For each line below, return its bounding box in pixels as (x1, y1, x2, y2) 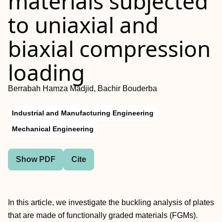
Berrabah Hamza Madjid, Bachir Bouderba (8, 84, 157, 93)
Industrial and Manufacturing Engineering (12, 109, 154, 117)
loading (8, 57, 85, 87)
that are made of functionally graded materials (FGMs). (8, 211, 198, 220)
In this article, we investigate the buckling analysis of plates (8, 198, 214, 207)
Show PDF (16, 155, 55, 164)
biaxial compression (8, 34, 211, 63)
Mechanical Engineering (12, 125, 94, 133)
